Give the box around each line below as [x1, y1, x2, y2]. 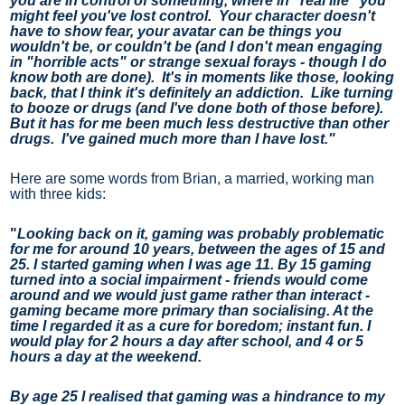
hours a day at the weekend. [10, 348, 202, 364]
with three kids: [10, 185, 106, 202]
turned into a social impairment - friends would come [10, 271, 368, 287]
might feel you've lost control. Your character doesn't [10, 7, 375, 24]
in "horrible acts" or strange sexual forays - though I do [10, 53, 387, 70]
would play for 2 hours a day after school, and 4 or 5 [10, 333, 363, 349]
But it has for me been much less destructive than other [10, 115, 389, 131]
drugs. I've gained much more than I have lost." [10, 130, 335, 146]
